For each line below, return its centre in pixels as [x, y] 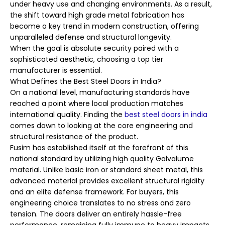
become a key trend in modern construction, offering [104, 26]
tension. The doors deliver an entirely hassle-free [96, 214]
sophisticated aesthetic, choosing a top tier [87, 60]
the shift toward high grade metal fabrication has [97, 15]
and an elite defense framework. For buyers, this [94, 192]
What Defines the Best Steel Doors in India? [86, 82]
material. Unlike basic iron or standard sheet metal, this [106, 170]
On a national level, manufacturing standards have [100, 93]
